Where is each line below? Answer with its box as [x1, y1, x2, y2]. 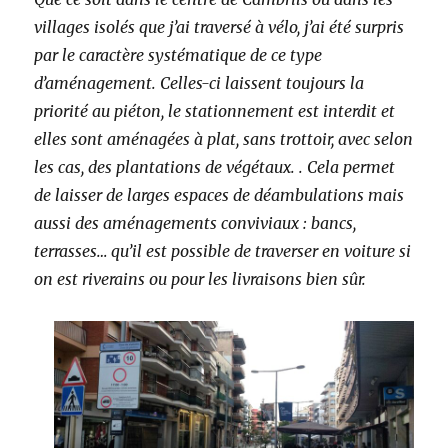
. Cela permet [299, 156, 396, 177]
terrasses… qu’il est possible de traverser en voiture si [34, 240, 412, 261]
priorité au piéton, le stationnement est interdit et [34, 100, 396, 121]
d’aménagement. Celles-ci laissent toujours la [34, 72, 365, 93]
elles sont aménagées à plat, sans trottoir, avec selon [34, 128, 414, 149]
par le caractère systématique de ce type [34, 44, 323, 65]
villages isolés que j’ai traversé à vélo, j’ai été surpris [34, 16, 405, 37]
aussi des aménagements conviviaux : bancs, [34, 212, 357, 233]
